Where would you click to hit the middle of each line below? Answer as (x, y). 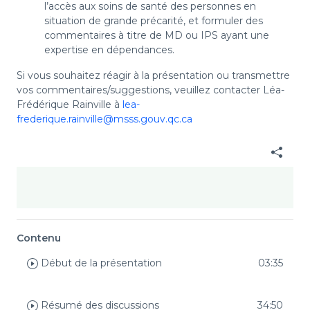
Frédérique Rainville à (70, 105)
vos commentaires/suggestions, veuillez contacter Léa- (151, 90)
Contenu (39, 238)
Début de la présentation (100, 263)
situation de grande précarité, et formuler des (154, 21)
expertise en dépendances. (109, 50)
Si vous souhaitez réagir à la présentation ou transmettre (153, 76)
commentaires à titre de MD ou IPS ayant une (157, 36)
